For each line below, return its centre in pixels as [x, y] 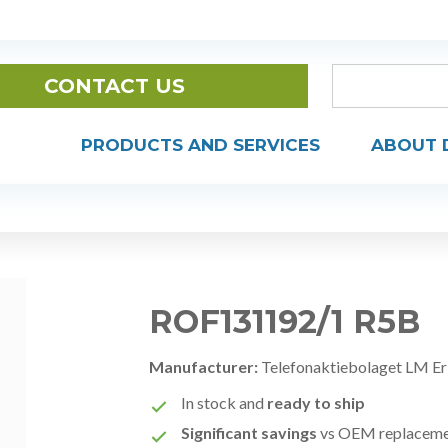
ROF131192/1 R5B [285, 321]
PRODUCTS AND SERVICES [200, 145]
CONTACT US [114, 86]
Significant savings [249, 432]
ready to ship [316, 402]
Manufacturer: [204, 366]
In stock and [224, 402]
